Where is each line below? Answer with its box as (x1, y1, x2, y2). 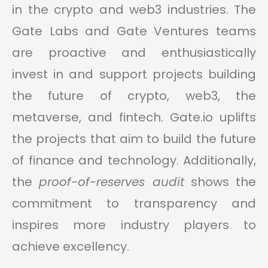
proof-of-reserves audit (39, 173, 184, 191)
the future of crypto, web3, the (12, 87, 256, 105)
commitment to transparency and (12, 195, 256, 212)
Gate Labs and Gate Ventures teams (12, 23, 256, 40)
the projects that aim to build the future (12, 130, 256, 148)
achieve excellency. (12, 238, 129, 255)
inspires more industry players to (12, 217, 256, 234)
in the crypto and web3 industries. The (12, 1, 256, 19)
